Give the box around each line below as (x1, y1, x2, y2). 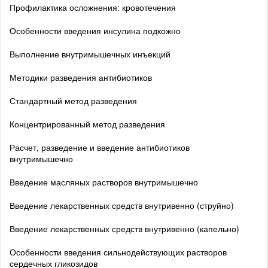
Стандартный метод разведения (10, 94, 137, 106)
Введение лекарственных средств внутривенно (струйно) (10, 199, 234, 211)
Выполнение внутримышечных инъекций (10, 47, 170, 60)
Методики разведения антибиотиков (10, 71, 152, 83)
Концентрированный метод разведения (10, 117, 165, 130)
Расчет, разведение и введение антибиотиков (10, 141, 190, 153)
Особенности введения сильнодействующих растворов (10, 245, 227, 258)
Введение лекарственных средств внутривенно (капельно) (10, 222, 239, 234)
